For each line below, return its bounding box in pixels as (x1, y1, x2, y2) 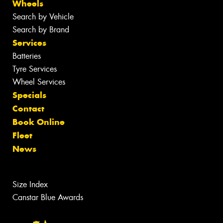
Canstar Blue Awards (12, 192, 83, 203)
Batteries (12, 51, 41, 62)
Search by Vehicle (12, 11, 74, 22)
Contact (12, 103, 44, 114)
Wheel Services (12, 77, 65, 88)
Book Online (12, 116, 65, 128)
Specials (12, 90, 46, 101)
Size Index (12, 179, 48, 190)
